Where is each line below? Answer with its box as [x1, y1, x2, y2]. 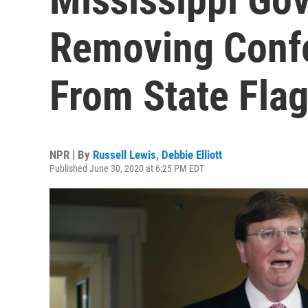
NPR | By [49, 148, 93, 162]
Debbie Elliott [162, 148, 222, 162]
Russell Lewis [93, 148, 156, 162]
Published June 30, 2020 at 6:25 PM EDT [49, 163, 204, 174]
